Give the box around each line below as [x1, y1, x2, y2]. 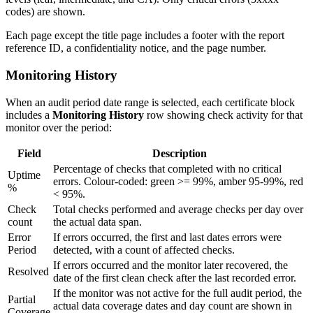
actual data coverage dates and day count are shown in [53, 299, 292, 312]
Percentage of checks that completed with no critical [53, 162, 282, 175]
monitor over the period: [6, 121, 112, 133]
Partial [8, 293, 36, 305]
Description [152, 147, 207, 159]
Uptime [8, 168, 41, 181]
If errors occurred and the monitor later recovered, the [53, 259, 288, 271]
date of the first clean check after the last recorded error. [53, 271, 296, 284]
